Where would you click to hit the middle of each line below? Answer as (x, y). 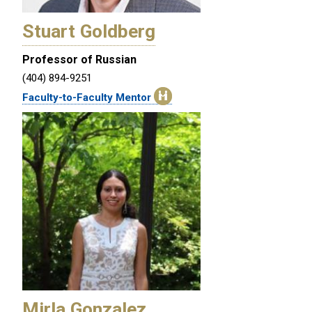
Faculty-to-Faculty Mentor (88, 97)
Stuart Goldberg (89, 31)
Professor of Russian (79, 59)
